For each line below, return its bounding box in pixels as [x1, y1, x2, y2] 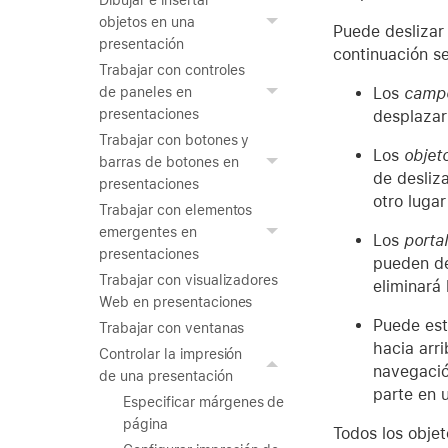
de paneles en [99, 84, 192, 100]
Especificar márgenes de [123, 394, 285, 410]
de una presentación [99, 368, 233, 384]
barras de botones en [99, 154, 239, 170]
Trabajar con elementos [99, 202, 253, 218]
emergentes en [99, 224, 197, 240]
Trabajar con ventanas [99, 320, 245, 336]
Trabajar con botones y [99, 132, 250, 148]
